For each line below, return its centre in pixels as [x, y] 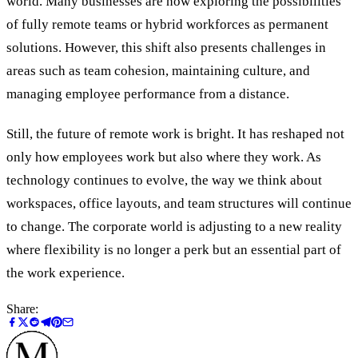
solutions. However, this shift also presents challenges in [166, 48]
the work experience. [66, 273]
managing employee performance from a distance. [148, 94]
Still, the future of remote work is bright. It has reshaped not [175, 134]
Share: [22, 308]
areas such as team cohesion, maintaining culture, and [158, 71]
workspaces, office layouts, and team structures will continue [179, 204]
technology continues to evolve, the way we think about [164, 181]
